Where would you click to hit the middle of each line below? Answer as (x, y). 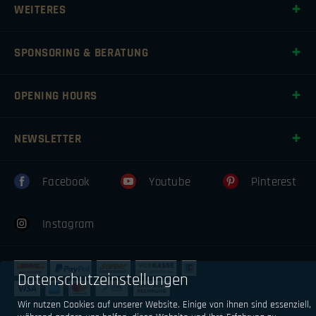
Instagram (68, 224)
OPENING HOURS (56, 96)
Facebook (68, 182)
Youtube (172, 182)
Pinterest (273, 182)
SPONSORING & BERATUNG (81, 53)
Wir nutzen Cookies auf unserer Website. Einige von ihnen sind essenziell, (164, 304)
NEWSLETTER (48, 139)
